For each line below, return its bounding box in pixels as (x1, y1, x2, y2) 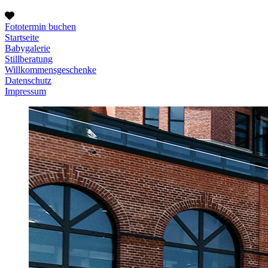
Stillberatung (5, 54, 53, 64)
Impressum (5, 86, 46, 96)
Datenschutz (5, 75, 51, 86)
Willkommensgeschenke (5, 65, 96, 75)
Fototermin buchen (5, 22, 76, 32)
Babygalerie (5, 43, 50, 53)
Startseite (5, 32, 39, 42)
